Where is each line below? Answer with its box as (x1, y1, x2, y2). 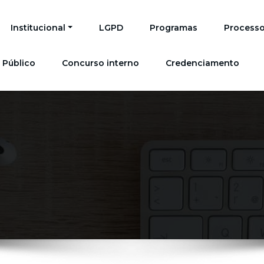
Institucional (11, 22, 66, 33)
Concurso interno (62, 58, 140, 68)
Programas (150, 22, 198, 33)
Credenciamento (166, 58, 240, 68)
